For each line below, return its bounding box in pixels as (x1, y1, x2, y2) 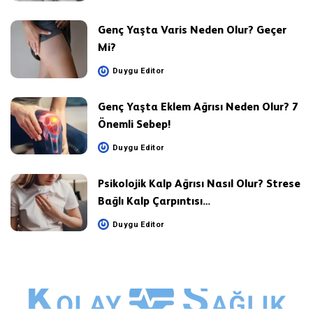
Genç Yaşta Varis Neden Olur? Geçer (98, 24, 286, 36)
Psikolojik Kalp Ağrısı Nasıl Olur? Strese (98, 177, 300, 189)
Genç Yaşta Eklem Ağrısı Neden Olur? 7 (98, 100, 298, 112)
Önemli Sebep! (98, 117, 170, 130)
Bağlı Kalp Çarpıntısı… (98, 194, 210, 207)
